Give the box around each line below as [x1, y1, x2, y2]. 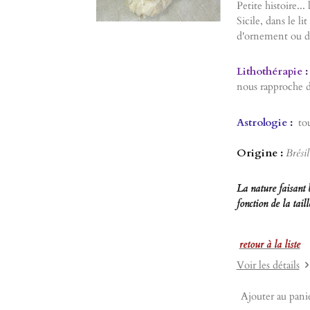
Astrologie [236, 115, 287, 129]
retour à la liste [239, 237, 300, 251]
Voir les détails [236, 257, 300, 272]
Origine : [236, 145, 283, 160]
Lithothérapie [236, 64, 302, 78]
